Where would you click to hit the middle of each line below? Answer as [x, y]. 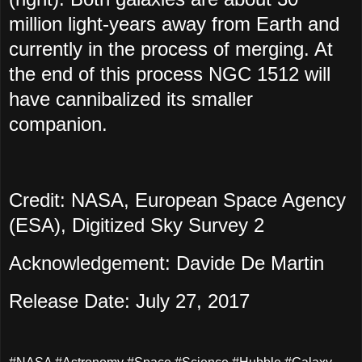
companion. [58, 124]
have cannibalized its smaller [131, 99]
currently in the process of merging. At [171, 49]
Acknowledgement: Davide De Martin [166, 263]
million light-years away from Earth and [174, 24]
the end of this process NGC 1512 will [170, 74]
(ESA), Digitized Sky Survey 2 [137, 225]
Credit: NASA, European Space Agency [177, 200]
